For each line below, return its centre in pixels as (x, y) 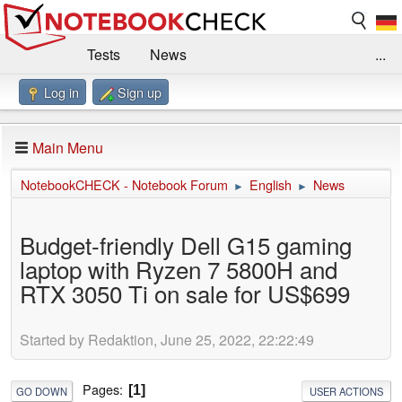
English (271, 185)
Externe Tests (227, 94)
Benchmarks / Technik (84, 94)
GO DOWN (42, 391)
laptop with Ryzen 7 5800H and (179, 269)
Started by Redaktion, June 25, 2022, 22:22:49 (167, 340)
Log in (61, 92)
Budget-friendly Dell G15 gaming (186, 245)
